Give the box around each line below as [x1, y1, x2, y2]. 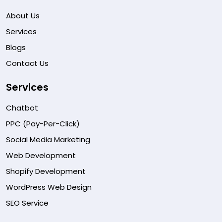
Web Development [6, 150, 76, 161]
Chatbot [6, 102, 38, 113]
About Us [6, 10, 40, 21]
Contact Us [6, 57, 49, 68]
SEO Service [6, 197, 49, 208]
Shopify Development [6, 166, 86, 176]
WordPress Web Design [6, 181, 92, 192]
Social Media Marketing [6, 134, 90, 145]
